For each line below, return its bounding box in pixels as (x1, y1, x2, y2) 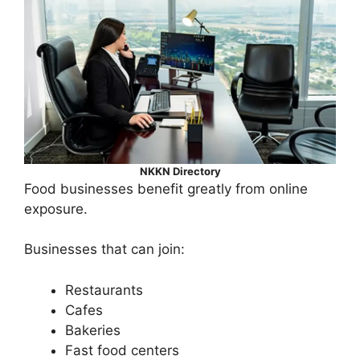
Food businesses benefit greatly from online (24, 180, 308, 197)
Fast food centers (65, 342, 179, 358)
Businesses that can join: (24, 241, 185, 258)
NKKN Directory (139, 164, 221, 178)
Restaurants (65, 281, 143, 298)
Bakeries (65, 321, 121, 338)
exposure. (24, 200, 88, 217)
